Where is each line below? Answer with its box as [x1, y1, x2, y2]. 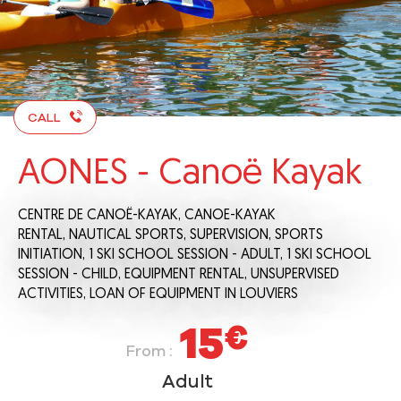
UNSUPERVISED [251, 268, 339, 283]
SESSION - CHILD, [18, 268, 124, 283]
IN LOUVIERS [225, 287, 298, 303]
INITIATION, [18, 248, 89, 263]
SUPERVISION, [190, 228, 275, 243]
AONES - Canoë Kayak [18, 157, 362, 193]
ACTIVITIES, [18, 287, 90, 303]
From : [126, 344, 176, 361]
